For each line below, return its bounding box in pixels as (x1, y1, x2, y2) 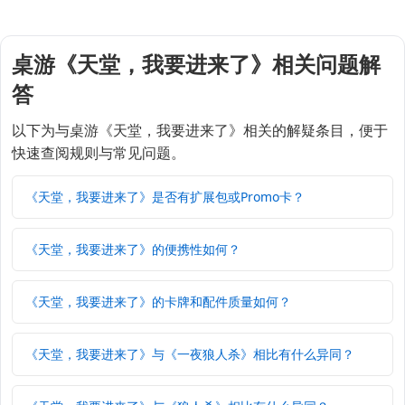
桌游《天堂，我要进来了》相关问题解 (12, 49, 381, 80)
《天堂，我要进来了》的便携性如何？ (25, 240, 240, 259)
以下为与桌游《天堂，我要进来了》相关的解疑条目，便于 (12, 120, 388, 141)
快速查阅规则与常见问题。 (12, 143, 185, 164)
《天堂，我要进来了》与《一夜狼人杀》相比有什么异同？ (25, 345, 354, 363)
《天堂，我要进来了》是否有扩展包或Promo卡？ (25, 188, 305, 206)
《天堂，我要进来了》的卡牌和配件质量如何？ (25, 293, 291, 311)
